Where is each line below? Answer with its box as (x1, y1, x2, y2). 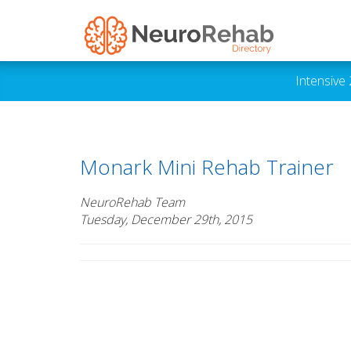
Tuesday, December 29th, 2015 (80, 211, 252, 228)
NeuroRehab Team (80, 194, 185, 211)
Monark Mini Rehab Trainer (80, 153, 334, 181)
